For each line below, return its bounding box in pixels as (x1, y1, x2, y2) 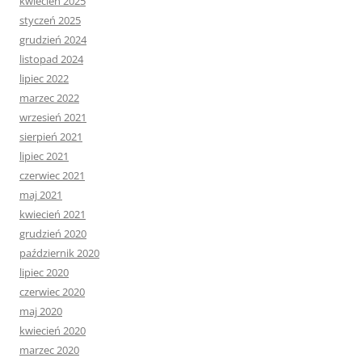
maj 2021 (19, 187, 62, 202)
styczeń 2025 (19, 13, 81, 27)
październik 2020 (19, 246, 99, 260)
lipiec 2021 (19, 149, 69, 163)
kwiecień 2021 (19, 207, 86, 221)
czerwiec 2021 (19, 168, 85, 183)
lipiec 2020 (19, 265, 69, 280)
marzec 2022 (19, 90, 79, 105)
